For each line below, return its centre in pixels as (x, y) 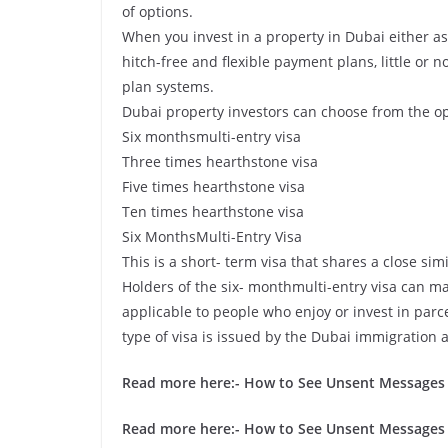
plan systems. (168, 86)
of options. (157, 11)
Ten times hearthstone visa (213, 211)
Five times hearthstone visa (213, 186)
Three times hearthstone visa (220, 161)
